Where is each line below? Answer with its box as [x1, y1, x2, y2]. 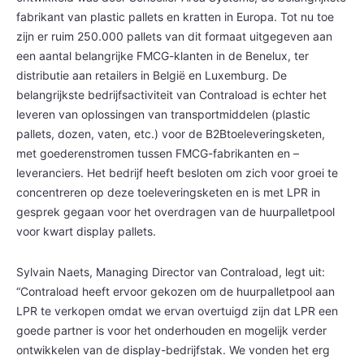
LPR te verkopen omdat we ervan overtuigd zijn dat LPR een [16, 303, 338, 318]
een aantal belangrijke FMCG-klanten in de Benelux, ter [16, 48, 309, 63]
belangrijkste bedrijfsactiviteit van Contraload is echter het [16, 87, 327, 102]
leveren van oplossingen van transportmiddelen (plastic [16, 106, 310, 121]
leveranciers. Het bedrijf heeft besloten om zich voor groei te [16, 165, 338, 180]
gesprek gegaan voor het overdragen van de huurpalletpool [16, 204, 335, 219]
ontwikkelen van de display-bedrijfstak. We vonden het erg [16, 342, 330, 357]
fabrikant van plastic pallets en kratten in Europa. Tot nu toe [16, 9, 334, 24]
